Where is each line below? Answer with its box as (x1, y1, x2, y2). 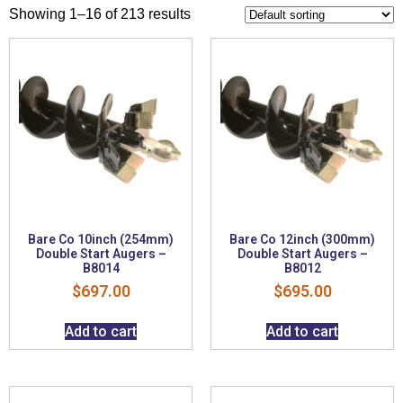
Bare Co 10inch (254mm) (28, 231, 174, 246)
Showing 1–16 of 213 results (9, 5, 191, 22)
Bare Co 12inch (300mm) (229, 231, 375, 246)
